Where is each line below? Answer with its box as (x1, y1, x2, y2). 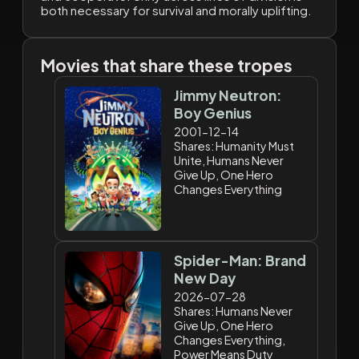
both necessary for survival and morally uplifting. (40, 3, 312, 18)
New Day (174, 269, 236, 288)
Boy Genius (174, 104, 252, 123)
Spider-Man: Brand (174, 252, 307, 270)
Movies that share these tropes (40, 54, 292, 77)
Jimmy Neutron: (174, 87, 283, 105)
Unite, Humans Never (174, 153, 284, 168)
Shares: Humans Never (174, 304, 293, 319)
